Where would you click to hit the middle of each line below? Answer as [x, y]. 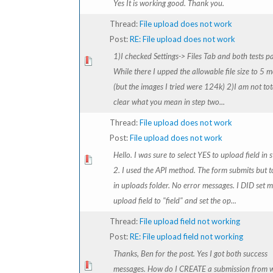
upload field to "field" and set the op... [175, 200]
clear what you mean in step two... [169, 102]
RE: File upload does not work [183, 39]
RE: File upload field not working [186, 236]
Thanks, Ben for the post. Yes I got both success [190, 253]
